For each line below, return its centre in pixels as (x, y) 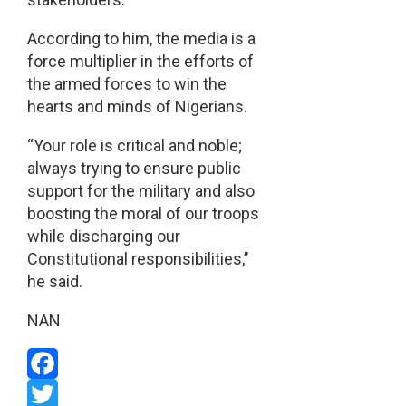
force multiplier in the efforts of (140, 62)
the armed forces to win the (126, 84)
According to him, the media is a (141, 39)
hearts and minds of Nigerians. (137, 107)
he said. (54, 282)
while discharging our (103, 237)
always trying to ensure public (134, 169)
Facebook (62, 394)
